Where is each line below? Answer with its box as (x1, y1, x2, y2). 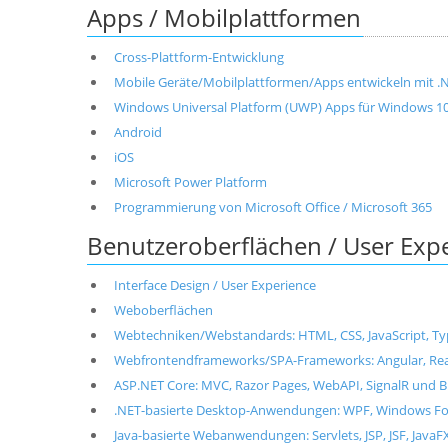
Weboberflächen (113, 301, 213, 319)
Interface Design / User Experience (113, 276, 316, 294)
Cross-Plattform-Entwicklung (113, 48, 284, 66)
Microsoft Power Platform (113, 173, 267, 191)
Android (113, 123, 162, 141)
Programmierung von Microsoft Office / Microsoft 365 (113, 198, 432, 216)
